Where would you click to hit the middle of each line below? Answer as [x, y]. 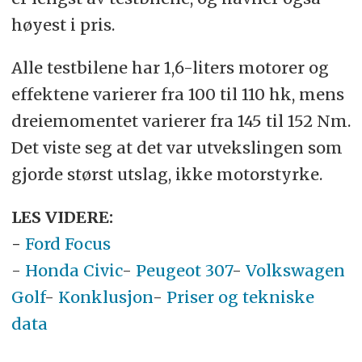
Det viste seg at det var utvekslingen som [177, 147]
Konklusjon [105, 297]
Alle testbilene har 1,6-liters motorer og [170, 67]
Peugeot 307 [183, 270]
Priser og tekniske [240, 297]
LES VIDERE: [62, 217]
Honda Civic [73, 270]
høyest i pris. [63, 24]
